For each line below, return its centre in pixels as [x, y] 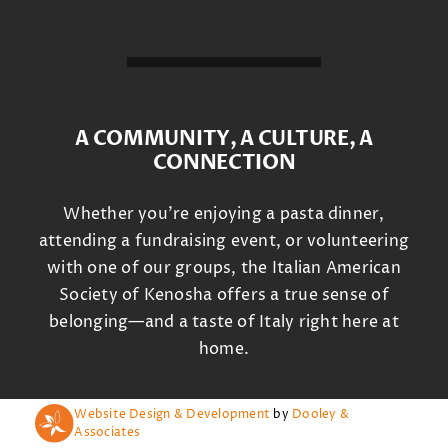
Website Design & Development [172, 414]
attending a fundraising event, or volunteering [224, 241]
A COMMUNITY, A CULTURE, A [224, 139]
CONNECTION [224, 163]
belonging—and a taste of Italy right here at [224, 322]
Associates [107, 432]
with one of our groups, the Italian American [224, 268]
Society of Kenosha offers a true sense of [224, 295]
